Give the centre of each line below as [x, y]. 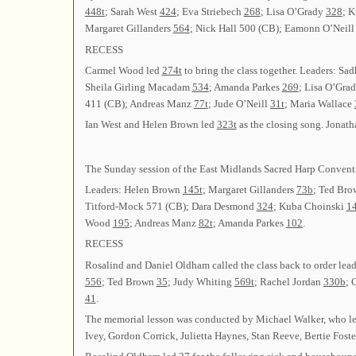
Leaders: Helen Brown [133, 189]
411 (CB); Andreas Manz [139, 103]
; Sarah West [132, 12]
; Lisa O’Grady [293, 12]
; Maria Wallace [319, 103]
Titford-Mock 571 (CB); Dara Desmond [170, 206]
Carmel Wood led [123, 70]
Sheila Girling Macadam [138, 87]
